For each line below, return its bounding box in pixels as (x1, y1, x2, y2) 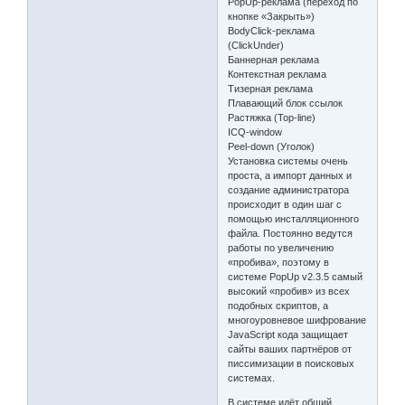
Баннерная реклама (228, 53, 320, 65)
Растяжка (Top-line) (228, 111, 316, 123)
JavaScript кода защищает (228, 328, 349, 340)
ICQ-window (228, 126, 283, 137)
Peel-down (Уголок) (228, 140, 316, 152)
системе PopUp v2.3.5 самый (228, 270, 363, 282)
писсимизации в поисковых (228, 357, 355, 369)
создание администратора (228, 184, 350, 195)
